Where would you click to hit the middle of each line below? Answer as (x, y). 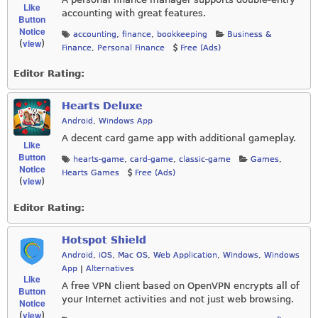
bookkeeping (182, 35)
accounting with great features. (134, 13)
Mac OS (133, 256)
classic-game (205, 159)
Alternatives (110, 269)
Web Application (185, 256)
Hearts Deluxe (102, 106)
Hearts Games (91, 172)
